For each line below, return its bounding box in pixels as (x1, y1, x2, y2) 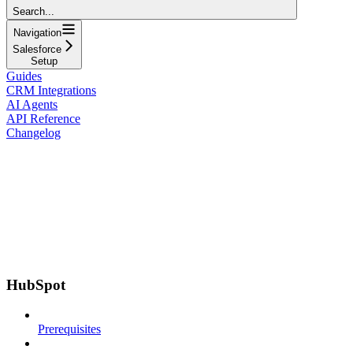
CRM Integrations (6, 83, 96, 97)
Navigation (13, 26, 61, 39)
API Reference (6, 111, 80, 125)
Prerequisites (38, 322, 101, 336)
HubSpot (6, 276, 65, 293)
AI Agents (6, 97, 58, 111)
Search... (13, 5, 54, 17)
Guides (6, 69, 42, 83)
